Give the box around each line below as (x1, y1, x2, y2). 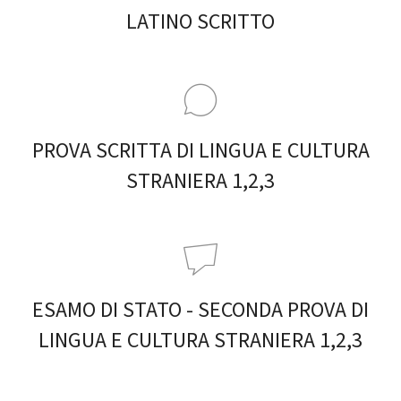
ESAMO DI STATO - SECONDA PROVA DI (32, 294, 369, 327)
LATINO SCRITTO (126, 6, 275, 38)
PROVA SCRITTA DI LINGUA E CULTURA (31, 135, 370, 167)
